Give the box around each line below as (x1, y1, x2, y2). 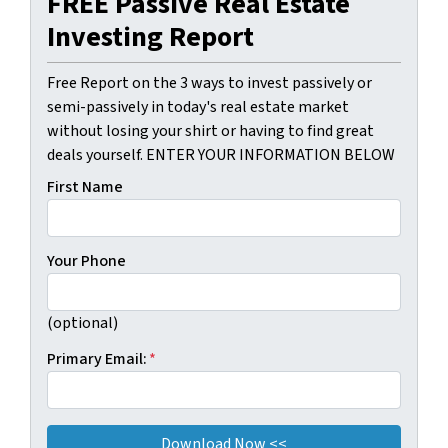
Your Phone (47, 250, 126, 273)
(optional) (47, 312, 118, 335)
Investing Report (47, 17, 254, 58)
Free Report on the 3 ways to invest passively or (47, 72, 372, 95)
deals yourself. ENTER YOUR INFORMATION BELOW (47, 144, 395, 167)
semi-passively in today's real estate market (47, 96, 349, 119)
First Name (47, 176, 123, 199)
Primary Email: (47, 348, 147, 371)
